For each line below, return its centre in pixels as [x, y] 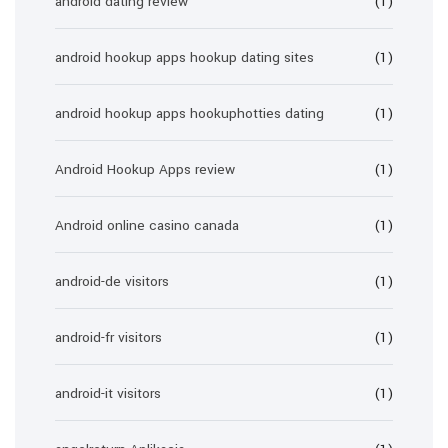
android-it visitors [108, 393]
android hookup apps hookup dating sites [184, 57]
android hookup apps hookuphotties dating [189, 113]
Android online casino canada [147, 225]
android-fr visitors [108, 337]
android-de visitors [112, 281]
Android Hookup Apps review [145, 169]
